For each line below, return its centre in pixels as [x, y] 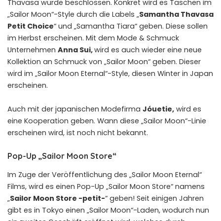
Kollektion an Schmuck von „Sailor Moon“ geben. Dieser [104, 62]
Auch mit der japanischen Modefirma [75, 109]
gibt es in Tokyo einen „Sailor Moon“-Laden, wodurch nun [108, 210]
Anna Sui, [76, 50]
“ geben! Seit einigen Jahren [154, 198]
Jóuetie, [158, 109]
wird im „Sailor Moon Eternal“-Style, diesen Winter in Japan [110, 74]
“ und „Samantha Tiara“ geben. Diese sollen [131, 26]
